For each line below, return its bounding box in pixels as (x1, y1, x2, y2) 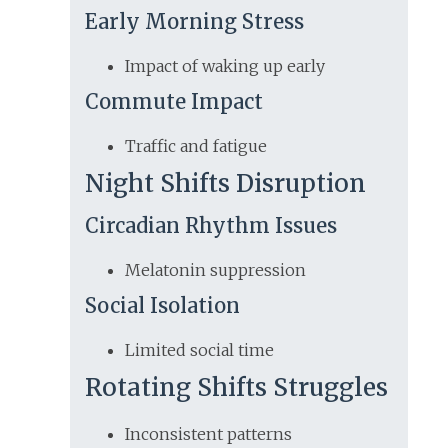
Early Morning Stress (85, 9, 304, 35)
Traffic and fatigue (125, 136, 267, 157)
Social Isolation (85, 293, 240, 319)
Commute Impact (85, 89, 263, 115)
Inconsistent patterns (125, 424, 292, 445)
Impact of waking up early (125, 56, 325, 77)
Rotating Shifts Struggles (85, 372, 388, 404)
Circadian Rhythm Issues (85, 213, 337, 239)
